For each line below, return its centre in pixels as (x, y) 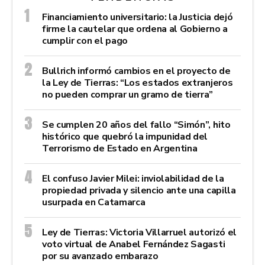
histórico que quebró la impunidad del (125, 136)
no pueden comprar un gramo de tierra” (128, 94)
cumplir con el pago (85, 41)
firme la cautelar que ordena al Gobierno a (135, 29)
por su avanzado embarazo (100, 256)
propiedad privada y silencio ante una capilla (139, 190)
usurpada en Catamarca (94, 202)
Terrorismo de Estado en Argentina (120, 148)
